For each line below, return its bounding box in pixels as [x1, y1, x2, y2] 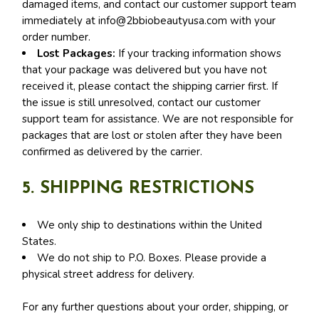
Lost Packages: [37, 46, 116, 61]
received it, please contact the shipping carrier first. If [22, 79, 278, 93]
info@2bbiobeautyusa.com [98, 14, 228, 28]
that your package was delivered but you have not [22, 63, 268, 77]
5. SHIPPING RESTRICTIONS [22, 180, 255, 197]
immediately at [22, 14, 99, 28]
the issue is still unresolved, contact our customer [22, 95, 261, 110]
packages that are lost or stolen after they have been [22, 128, 283, 142]
